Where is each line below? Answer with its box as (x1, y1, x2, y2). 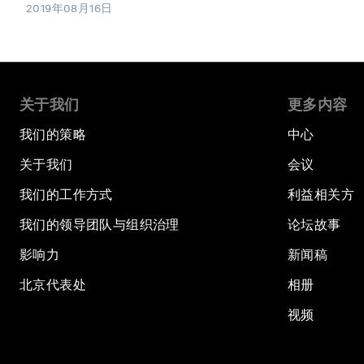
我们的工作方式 (19, 187, 113, 203)
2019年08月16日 (26, 2, 113, 15)
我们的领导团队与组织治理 (19, 217, 180, 233)
